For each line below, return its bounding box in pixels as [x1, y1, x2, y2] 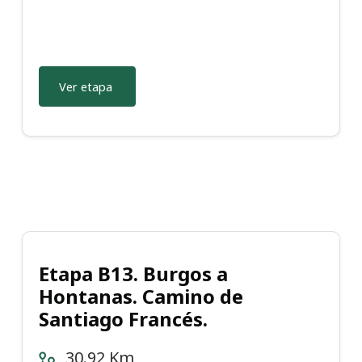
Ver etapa [59, 78, 112, 95]
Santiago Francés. [39, 305, 208, 333]
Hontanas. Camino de [39, 283, 243, 310]
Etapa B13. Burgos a [39, 260, 228, 288]
